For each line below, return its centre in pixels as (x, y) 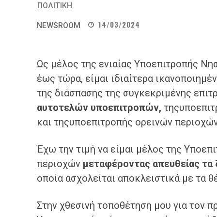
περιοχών (60, 164)
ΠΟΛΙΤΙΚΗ (55, 6)
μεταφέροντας (116, 164)
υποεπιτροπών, (126, 108)
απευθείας (176, 164)
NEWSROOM (59, 25)
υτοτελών (66, 108)
